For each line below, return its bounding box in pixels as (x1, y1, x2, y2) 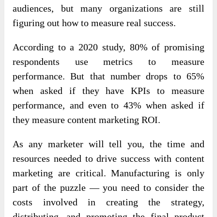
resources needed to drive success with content (13, 153, 204, 164)
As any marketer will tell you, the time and (13, 139, 204, 150)
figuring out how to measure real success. (13, 17, 176, 29)
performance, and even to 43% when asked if (13, 100, 204, 111)
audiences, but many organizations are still (13, 3, 204, 14)
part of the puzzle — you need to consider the (13, 182, 204, 193)
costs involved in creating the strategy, (13, 197, 204, 208)
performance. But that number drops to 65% (13, 71, 204, 82)
